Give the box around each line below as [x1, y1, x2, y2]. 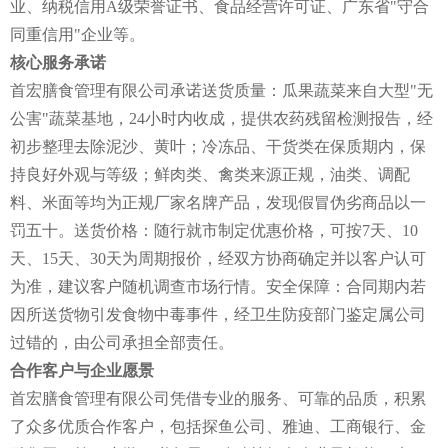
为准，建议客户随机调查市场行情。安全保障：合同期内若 [10, 277, 426, 295]
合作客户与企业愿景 [10, 361, 154, 379]
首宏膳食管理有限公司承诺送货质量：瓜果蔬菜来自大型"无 [10, 81, 433, 99]
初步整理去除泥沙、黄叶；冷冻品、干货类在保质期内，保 [10, 137, 426, 155]
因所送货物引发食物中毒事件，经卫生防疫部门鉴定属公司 [10, 305, 426, 323]
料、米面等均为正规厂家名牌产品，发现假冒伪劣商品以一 [10, 193, 426, 211]
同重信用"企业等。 [10, 25, 145, 43]
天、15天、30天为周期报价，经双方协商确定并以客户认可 [10, 249, 426, 267]
